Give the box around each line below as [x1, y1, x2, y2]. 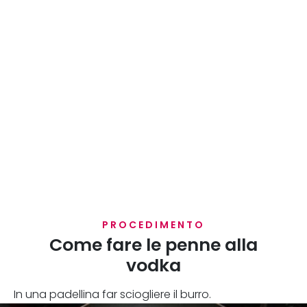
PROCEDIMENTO [102, 219, 205, 231]
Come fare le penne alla [49, 234, 258, 256]
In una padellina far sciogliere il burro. [14, 288, 211, 301]
